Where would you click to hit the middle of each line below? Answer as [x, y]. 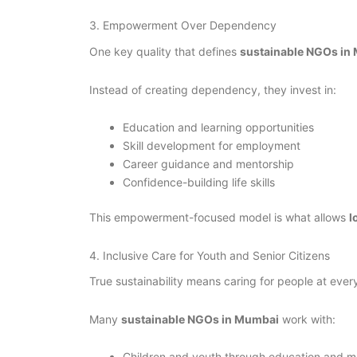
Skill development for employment [212, 146]
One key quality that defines [165, 52]
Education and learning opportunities [218, 127]
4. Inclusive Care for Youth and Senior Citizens [210, 255]
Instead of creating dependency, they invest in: [213, 89]
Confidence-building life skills [199, 182]
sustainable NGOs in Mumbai [200, 319]
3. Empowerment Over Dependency [183, 25]
